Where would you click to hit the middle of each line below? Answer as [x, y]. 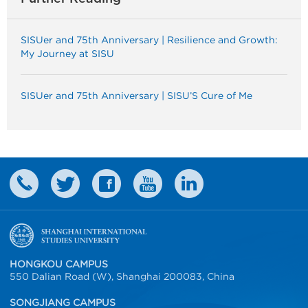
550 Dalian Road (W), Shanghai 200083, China [122, 276]
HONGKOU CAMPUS [59, 264]
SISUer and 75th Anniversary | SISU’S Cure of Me [136, 96]
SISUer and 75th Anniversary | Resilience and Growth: [149, 40]
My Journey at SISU [67, 54]
